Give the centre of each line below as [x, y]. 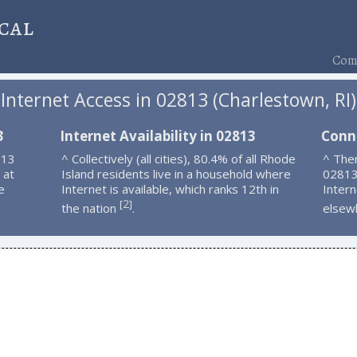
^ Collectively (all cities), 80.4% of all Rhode [178, 158]
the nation [90, 208]
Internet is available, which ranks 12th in [170, 188]
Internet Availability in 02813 [157, 135]
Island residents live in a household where [176, 173]
